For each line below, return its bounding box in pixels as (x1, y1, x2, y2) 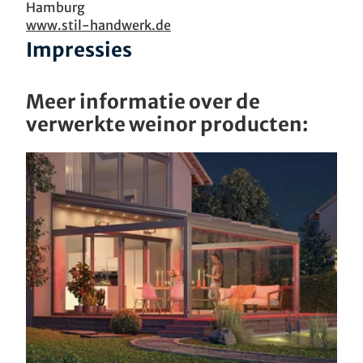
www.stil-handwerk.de (26, 17, 171, 33)
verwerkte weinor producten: (26, 112, 309, 137)
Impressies (26, 37, 132, 62)
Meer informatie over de (26, 89, 260, 114)
